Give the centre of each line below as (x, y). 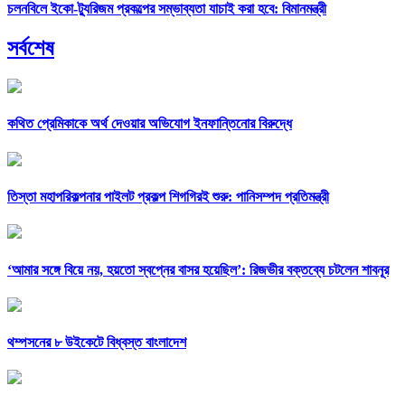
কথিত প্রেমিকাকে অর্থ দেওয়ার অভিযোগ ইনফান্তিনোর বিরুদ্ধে (150, 124)
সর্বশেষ (31, 48)
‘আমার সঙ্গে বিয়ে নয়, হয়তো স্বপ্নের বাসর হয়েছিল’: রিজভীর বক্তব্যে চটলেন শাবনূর (198, 269)
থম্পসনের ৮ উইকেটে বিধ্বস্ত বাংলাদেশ (97, 343)
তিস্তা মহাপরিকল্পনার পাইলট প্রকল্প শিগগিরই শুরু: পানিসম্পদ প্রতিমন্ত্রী (168, 197)
